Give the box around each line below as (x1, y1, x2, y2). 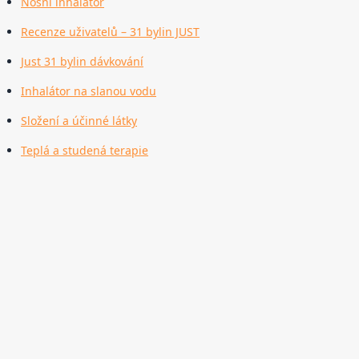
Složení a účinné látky (21, 113, 137, 129)
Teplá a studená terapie (21, 143, 148, 159)
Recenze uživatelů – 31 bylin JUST (21, 24, 200, 40)
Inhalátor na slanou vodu (21, 83, 156, 99)
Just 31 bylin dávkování (21, 54, 143, 70)
